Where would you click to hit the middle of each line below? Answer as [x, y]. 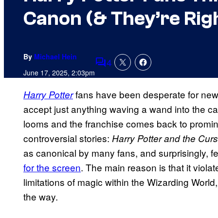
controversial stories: [68, 138]
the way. [41, 197]
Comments [117, 69]
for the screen [52, 167]
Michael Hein [55, 57]
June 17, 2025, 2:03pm [59, 73]
